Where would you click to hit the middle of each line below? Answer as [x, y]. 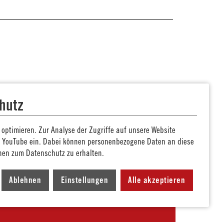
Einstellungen [84, 180]
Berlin [81, 194]
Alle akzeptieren [157, 180]
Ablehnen [25, 180]
